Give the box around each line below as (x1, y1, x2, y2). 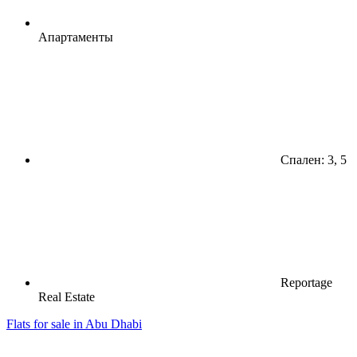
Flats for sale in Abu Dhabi (6, 316, 142, 331)
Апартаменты (38, 29, 113, 44)
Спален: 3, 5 (277, 152, 347, 167)
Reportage (277, 275, 332, 289)
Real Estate (38, 289, 95, 304)
